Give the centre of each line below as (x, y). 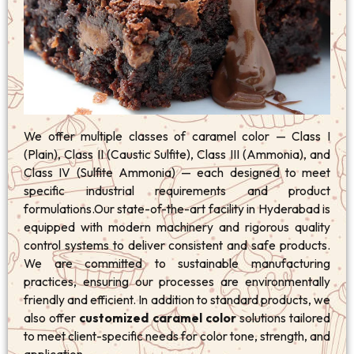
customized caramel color (156, 318)
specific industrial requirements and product (177, 191)
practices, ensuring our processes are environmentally (177, 282)
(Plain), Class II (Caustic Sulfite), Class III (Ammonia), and (177, 154)
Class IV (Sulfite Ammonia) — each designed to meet (177, 173)
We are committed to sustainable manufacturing (177, 264)
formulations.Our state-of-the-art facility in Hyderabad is (177, 209)
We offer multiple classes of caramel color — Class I (177, 136)
